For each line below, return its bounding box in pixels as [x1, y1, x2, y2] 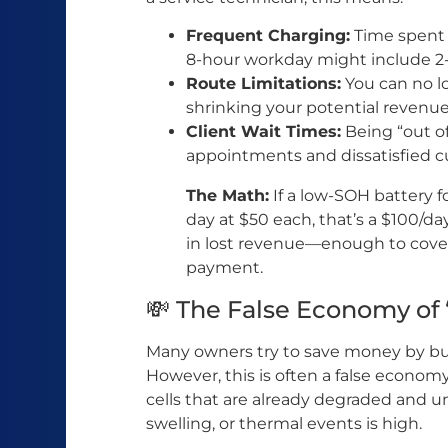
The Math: [186, 186, 269, 206]
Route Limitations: [186, 74, 341, 94]
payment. [186, 258, 263, 278]
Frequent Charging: [186, 26, 350, 46]
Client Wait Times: [186, 122, 341, 142]
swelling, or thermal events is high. [146, 414, 422, 434]
